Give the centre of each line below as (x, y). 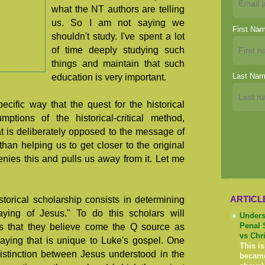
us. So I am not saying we (118, 23)
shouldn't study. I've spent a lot (118, 37)
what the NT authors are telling (118, 9)
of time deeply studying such (118, 50)
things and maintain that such (118, 64)
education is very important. (109, 77)
